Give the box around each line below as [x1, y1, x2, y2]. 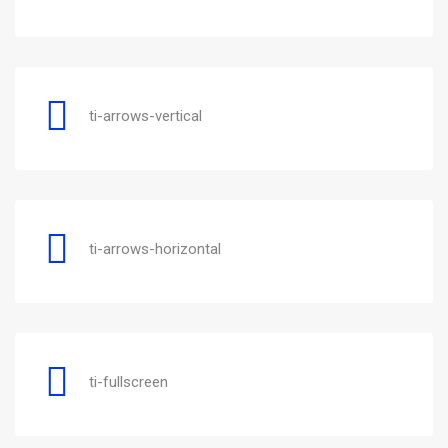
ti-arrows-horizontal [89, 239, 221, 258]
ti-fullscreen [89, 372, 168, 391]
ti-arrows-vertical [89, 106, 202, 125]
